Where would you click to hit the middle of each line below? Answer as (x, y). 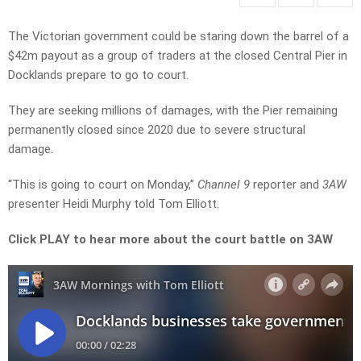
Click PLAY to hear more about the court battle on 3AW (170, 240)
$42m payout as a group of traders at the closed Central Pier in (178, 56)
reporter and (286, 185)
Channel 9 (224, 185)
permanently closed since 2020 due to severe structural (157, 130)
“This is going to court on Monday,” (103, 185)
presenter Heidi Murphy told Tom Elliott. (114, 204)
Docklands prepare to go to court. (98, 75)
